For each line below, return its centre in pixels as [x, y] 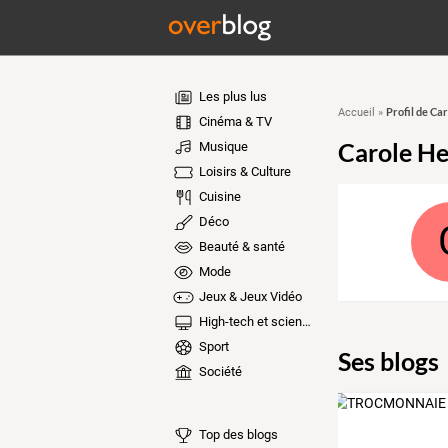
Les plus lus [231, 96]
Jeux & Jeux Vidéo [248, 296]
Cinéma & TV [233, 121]
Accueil [356, 112]
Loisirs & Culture [243, 171]
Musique [221, 146]
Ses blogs [388, 360]
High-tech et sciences [248, 321]
